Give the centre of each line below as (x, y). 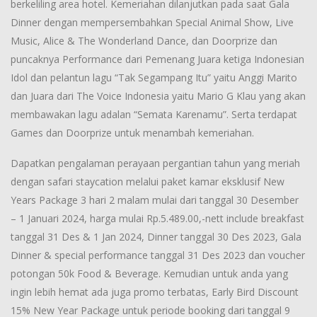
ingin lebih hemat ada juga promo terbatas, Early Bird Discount (155, 292)
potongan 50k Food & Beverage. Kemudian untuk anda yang (149, 274)
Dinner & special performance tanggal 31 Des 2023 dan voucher (158, 255)
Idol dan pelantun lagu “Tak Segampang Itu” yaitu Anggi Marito (154, 78)
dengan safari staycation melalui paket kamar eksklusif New (148, 182)
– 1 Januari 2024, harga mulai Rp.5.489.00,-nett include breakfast (157, 219)
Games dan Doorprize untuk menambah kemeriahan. (132, 133)
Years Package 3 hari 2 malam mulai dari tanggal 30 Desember (155, 200)
